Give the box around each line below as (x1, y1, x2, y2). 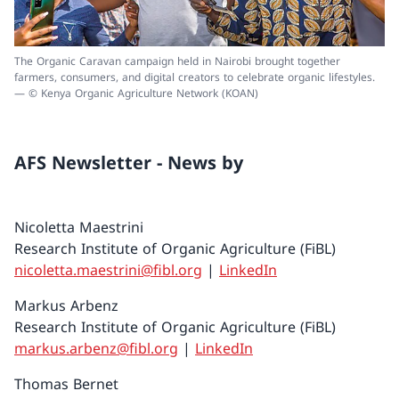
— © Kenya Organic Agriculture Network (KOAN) (14, 85, 258, 102)
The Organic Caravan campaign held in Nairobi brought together (14, 53, 340, 69)
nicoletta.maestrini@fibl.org (14, 260, 202, 281)
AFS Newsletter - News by (14, 151, 243, 175)
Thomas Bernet (14, 374, 118, 395)
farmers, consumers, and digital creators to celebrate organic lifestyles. (14, 69, 375, 85)
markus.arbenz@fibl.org (14, 338, 178, 359)
